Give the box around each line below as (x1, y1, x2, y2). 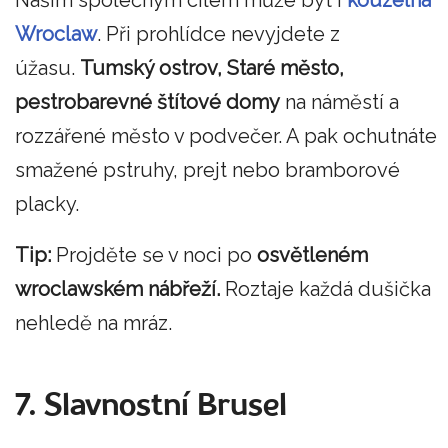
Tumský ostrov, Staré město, (80, 55, 344, 80)
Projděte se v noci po (51, 243, 257, 268)
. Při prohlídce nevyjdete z (97, 21, 340, 46)
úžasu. (15, 55, 80, 80)
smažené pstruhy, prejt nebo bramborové (15, 157, 400, 182)
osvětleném (257, 243, 368, 268)
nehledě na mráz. (15, 311, 172, 336)
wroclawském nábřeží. (15, 277, 220, 302)
